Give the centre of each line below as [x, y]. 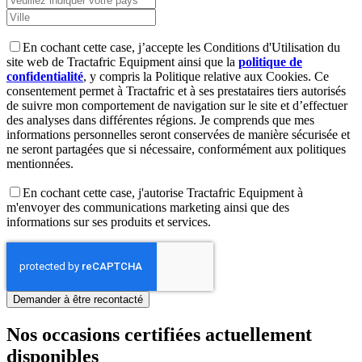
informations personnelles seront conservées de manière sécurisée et [178, 134]
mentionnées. [40, 163]
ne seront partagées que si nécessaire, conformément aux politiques [176, 149]
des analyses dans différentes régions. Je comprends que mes [160, 120]
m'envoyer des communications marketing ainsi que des [148, 207]
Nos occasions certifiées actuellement [159, 334]
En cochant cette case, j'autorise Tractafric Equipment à [163, 192]
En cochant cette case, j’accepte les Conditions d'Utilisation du [181, 47]
